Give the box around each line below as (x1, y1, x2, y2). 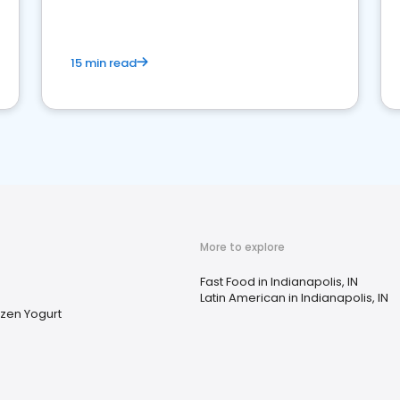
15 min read (71, 54, 137, 71)
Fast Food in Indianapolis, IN (200, 273, 358, 290)
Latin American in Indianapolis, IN (200, 289, 388, 306)
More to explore (200, 239, 285, 254)
